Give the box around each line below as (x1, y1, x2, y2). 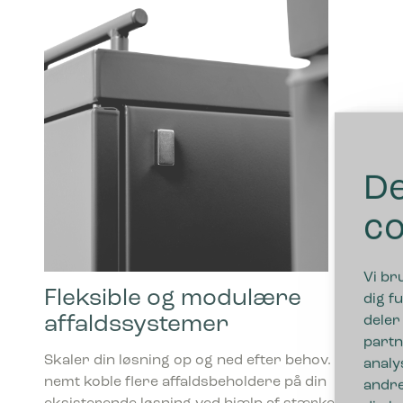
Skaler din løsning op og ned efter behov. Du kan (43, 354, 383, 369)
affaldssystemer (43, 313, 228, 338)
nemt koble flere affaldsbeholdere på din (43, 375, 327, 390)
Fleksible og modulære (43, 287, 301, 312)
